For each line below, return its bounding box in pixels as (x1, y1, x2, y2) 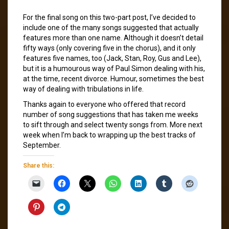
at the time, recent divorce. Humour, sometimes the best (23, 74, 204, 83)
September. (23, 141, 61, 149)
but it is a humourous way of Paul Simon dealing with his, (23, 64, 205, 73)
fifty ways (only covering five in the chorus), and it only (23, 43, 196, 52)
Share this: (23, 162, 54, 169)
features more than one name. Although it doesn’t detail (23, 33, 203, 42)
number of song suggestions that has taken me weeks (23, 110, 198, 119)
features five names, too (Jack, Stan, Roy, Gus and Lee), (23, 54, 201, 62)
